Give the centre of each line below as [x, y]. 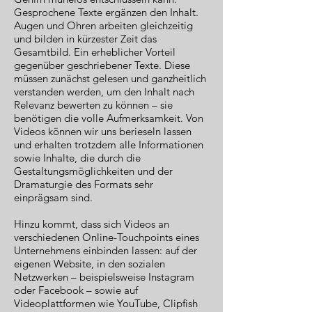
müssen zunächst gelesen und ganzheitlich [110, 78]
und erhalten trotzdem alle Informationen [109, 145]
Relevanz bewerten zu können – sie [93, 105]
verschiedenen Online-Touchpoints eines [107, 237]
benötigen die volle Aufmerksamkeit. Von [109, 118]
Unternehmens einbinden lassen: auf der [106, 250]
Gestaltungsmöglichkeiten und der [93, 171]
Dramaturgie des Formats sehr [84, 184]
